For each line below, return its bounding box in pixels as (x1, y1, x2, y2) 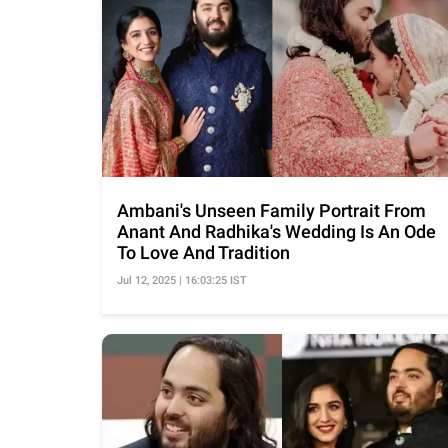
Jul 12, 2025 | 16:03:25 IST (117, 274, 247, 288)
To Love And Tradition (117, 242, 290, 264)
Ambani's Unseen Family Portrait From (117, 200, 426, 222)
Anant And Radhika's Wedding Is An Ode (117, 221, 436, 243)
